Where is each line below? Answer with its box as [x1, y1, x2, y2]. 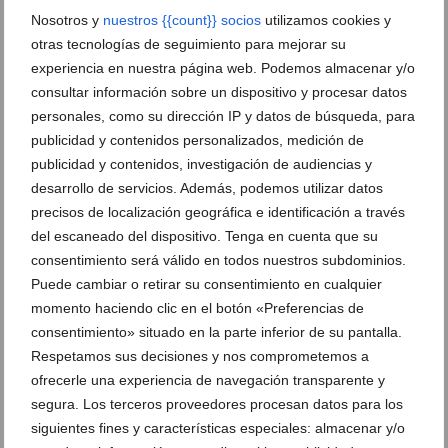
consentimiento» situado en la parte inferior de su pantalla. [31, 323, 402, 340]
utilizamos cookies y [261, 11, 391, 28]
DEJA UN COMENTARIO [15, 10, 187, 28]
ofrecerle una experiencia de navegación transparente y [31, 371, 385, 388]
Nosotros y [31, 11, 103, 28]
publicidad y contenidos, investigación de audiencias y [31, 155, 372, 172]
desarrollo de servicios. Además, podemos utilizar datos [31, 179, 383, 196]
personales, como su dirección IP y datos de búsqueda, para [31, 107, 415, 124]
